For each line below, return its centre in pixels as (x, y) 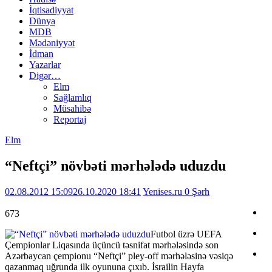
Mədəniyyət (52, 43)
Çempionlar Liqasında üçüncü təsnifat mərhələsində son (112, 245)
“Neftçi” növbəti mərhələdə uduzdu (115, 166)
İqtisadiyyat (51, 10)
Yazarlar (45, 65)
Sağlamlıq (73, 98)
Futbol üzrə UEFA (186, 234)
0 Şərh (197, 192)
